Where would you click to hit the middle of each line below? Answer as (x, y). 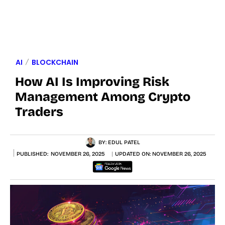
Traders (39, 112)
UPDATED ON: (134, 154)
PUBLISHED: (32, 154)
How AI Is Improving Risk (92, 82)
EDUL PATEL (124, 142)
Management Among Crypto (103, 97)
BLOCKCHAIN (55, 62)
